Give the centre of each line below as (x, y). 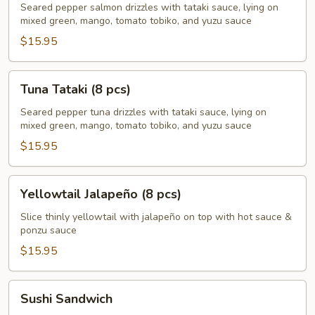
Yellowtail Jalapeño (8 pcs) (101, 194)
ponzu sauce (49, 230)
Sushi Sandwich (66, 299)
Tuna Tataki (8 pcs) (76, 89)
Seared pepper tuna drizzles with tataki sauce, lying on (143, 112)
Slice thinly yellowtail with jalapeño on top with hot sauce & (156, 217)
